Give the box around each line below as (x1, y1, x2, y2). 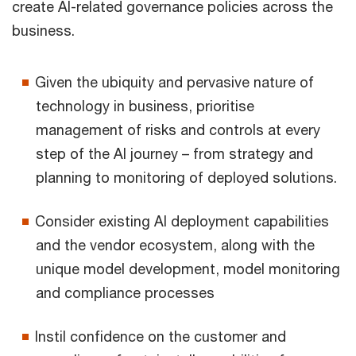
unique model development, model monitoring (36, 260, 340, 278)
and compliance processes (36, 284, 215, 302)
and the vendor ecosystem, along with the (36, 236, 315, 254)
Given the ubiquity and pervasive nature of (35, 73, 314, 91)
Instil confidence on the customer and (35, 327, 286, 346)
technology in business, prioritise (36, 97, 254, 115)
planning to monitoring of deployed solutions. (36, 168, 337, 187)
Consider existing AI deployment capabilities (35, 212, 329, 230)
